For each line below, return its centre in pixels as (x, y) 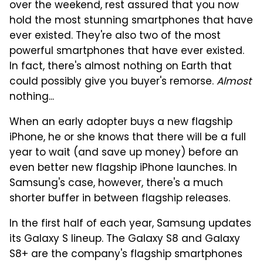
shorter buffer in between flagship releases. (120, 199)
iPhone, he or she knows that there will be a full (128, 138)
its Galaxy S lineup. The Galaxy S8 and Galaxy (125, 240)
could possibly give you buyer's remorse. (113, 82)
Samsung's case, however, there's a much (116, 184)
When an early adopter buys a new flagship (121, 123)
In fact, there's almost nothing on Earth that (121, 67)
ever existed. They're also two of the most (115, 37)
